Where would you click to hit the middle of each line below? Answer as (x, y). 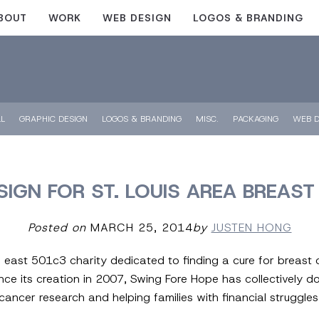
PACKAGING (256, 119)
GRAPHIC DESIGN (53, 119)
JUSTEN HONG (251, 228)
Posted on (57, 228)
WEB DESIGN (137, 18)
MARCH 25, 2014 (139, 228)
